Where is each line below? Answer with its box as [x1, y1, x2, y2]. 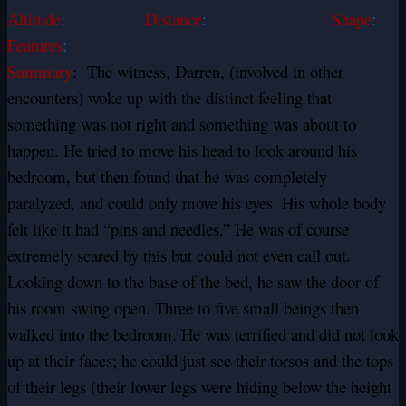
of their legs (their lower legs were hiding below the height [7, 375, 391, 399]
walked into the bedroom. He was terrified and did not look [7, 323, 399, 346]
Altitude [7, 7, 61, 31]
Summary [7, 60, 72, 83]
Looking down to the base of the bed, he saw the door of [7, 270, 379, 294]
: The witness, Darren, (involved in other [72, 60, 343, 83]
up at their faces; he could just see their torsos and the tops [7, 349, 393, 372]
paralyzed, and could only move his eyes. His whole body [7, 191, 386, 215]
